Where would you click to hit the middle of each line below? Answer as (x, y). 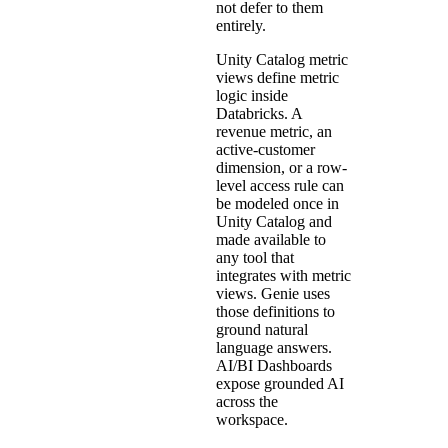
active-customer (265, 149)
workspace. (252, 419)
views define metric (277, 77)
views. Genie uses (273, 293)
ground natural (262, 329)
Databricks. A (259, 113)
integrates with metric (283, 275)
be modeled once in (277, 203)
